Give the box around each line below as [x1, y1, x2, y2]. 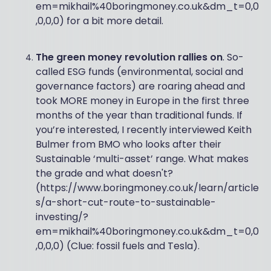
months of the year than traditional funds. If [35, 108, 243, 122]
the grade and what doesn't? [35, 166, 173, 180]
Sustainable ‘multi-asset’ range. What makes [35, 152, 249, 166]
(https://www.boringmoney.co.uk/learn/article [35, 181, 259, 195]
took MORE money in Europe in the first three [35, 94, 249, 108]
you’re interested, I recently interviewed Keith [35, 123, 252, 137]
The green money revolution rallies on [35, 50, 223, 64]
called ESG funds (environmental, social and [35, 65, 243, 79]
